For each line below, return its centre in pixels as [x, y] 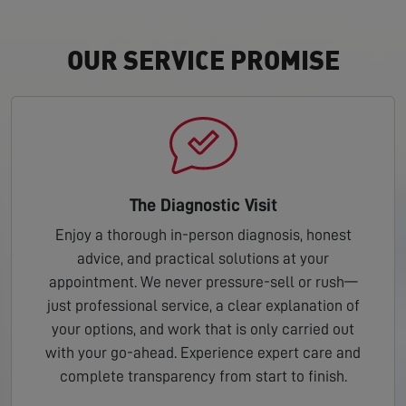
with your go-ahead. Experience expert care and [203, 353]
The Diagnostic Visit [203, 205]
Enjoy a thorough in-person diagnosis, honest [203, 235]
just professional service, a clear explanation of [203, 306]
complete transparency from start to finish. [203, 377]
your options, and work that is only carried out [203, 329]
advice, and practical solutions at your [203, 259]
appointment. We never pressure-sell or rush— [203, 282]
